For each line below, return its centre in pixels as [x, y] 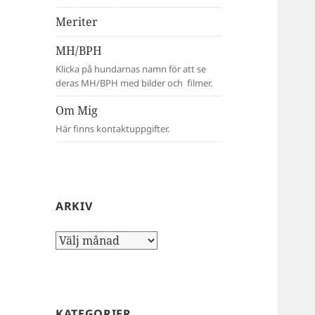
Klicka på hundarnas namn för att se [131, 69]
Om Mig [77, 111]
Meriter [77, 22]
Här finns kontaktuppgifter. [113, 129]
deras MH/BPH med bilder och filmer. [134, 83]
